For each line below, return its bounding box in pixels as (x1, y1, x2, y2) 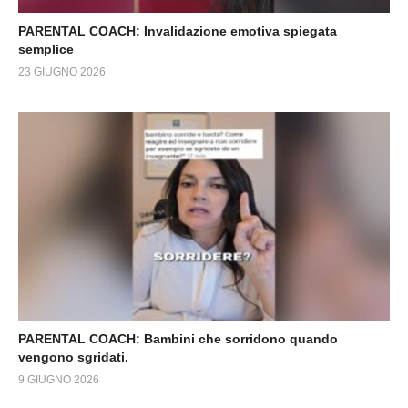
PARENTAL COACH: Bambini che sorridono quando (18, 331, 338, 346)
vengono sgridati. (18, 350, 128, 364)
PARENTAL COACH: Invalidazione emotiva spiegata (18, 23, 337, 38)
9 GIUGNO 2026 (18, 373, 99, 386)
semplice (18, 41, 74, 56)
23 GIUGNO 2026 (18, 65, 106, 78)
